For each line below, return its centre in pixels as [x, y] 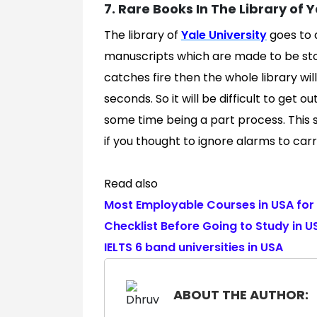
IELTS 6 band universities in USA [194, 248]
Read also [131, 184]
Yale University [224, 35]
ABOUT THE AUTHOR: [241, 295]
